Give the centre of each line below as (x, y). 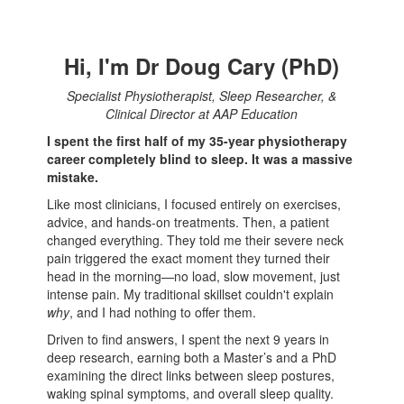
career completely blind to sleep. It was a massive (200, 159)
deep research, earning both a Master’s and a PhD (192, 358)
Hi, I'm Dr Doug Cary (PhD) (202, 66)
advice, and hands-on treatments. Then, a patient (188, 222)
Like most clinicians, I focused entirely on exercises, (194, 204)
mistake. (73, 177)
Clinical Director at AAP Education (202, 114)
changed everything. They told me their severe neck (196, 240)
